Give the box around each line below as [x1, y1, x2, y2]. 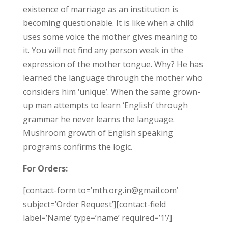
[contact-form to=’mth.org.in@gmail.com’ [22, 185, 178, 196]
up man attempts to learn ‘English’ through [22, 100, 188, 111]
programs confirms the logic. [22, 141, 132, 152]
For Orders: [22, 163, 68, 174]
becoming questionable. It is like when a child [22, 17, 194, 28]
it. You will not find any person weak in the [22, 45, 183, 56]
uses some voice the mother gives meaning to [22, 31, 198, 42]
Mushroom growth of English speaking [22, 127, 173, 138]
